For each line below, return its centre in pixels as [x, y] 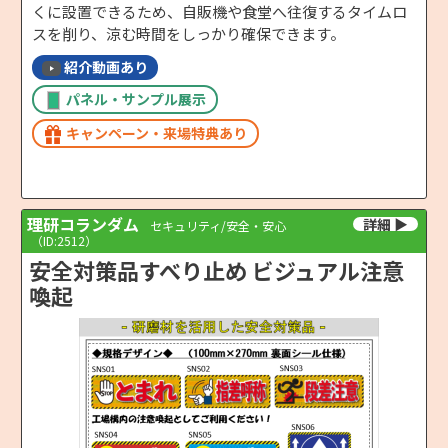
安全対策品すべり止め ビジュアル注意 [216, 269]
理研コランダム [83, 223]
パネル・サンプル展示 [136, 98]
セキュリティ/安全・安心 [218, 225]
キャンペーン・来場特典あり [156, 132]
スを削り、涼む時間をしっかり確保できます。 [188, 33]
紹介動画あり [106, 66]
